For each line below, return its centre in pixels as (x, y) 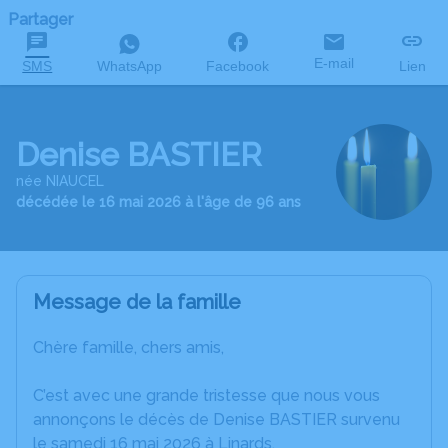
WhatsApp (129, 66)
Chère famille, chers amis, (128, 347)
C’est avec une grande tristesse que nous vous (206, 395)
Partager (40, 19)
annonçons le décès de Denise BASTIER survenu (216, 419)
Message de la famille (137, 302)
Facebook (238, 66)
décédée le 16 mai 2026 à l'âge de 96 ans (158, 201)
